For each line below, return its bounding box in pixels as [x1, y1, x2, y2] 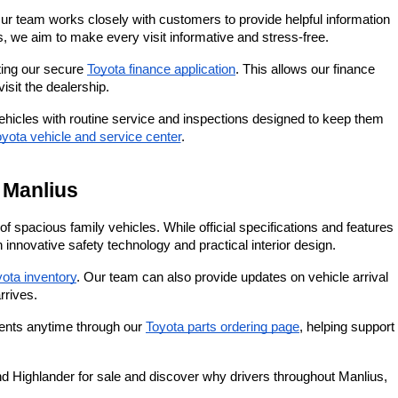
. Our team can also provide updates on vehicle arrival [76, 270, 388, 284]
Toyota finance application [87, 62, 235, 76]
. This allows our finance [235, 62, 375, 76]
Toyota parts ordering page [146, 320, 299, 334]
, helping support [299, 320, 394, 334]
